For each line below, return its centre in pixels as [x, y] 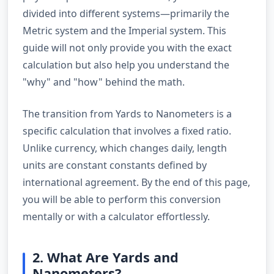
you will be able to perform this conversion [122, 199]
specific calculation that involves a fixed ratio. [127, 131]
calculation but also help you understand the [126, 65]
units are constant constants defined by [115, 165]
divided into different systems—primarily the [126, 13]
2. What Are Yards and [106, 257]
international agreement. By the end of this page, [136, 182]
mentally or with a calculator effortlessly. [116, 216]
